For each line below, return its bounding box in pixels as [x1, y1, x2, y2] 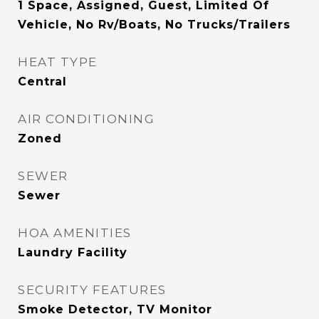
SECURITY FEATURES [18, 283, 167, 297]
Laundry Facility [18, 246, 127, 259]
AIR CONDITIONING [18, 112, 155, 126]
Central [18, 75, 67, 88]
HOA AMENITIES [18, 226, 132, 240]
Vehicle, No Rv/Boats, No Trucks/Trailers [18, 18, 291, 31]
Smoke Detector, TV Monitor [18, 303, 212, 316]
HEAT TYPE [18, 55, 98, 69]
